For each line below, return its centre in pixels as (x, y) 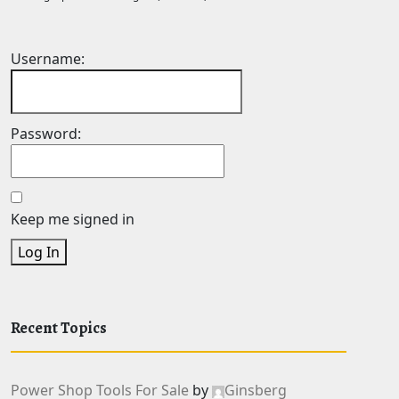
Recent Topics (59, 328)
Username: (48, 59)
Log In (39, 252)
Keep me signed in (73, 219)
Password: (46, 134)
